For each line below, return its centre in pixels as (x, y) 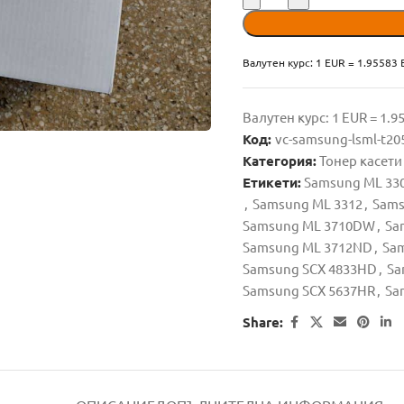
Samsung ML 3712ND (308, 247)
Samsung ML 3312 (308, 203)
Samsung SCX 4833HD (310, 268)
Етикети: (272, 182)
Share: (263, 322)
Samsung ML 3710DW (309, 225)
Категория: (280, 161)
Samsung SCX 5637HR (309, 290)
